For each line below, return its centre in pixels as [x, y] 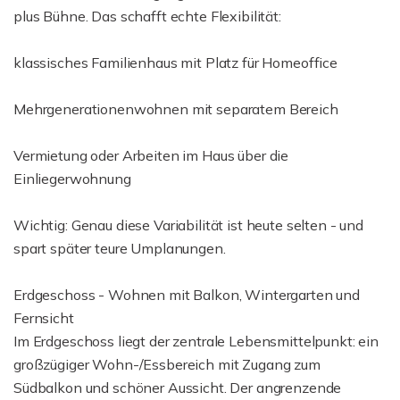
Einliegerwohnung [72, 179]
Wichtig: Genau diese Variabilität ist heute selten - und [188, 225]
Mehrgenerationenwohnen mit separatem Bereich [176, 109]
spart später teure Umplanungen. [120, 248]
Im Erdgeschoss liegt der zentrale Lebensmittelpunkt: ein [196, 341]
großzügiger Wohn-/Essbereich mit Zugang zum [167, 364]
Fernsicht [44, 318]
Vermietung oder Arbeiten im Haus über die [151, 155]
